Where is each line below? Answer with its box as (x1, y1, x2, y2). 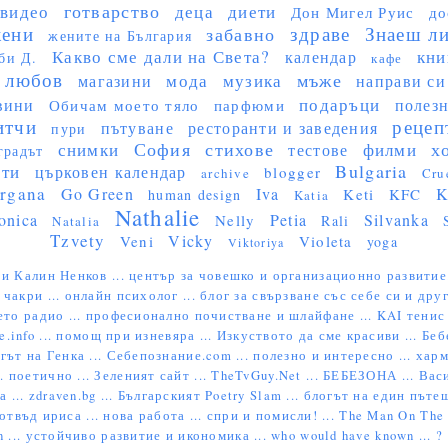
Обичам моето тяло (48, 95, 200, 115)
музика (222, 69, 283, 92)
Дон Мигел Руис (290, 2, 415, 22)
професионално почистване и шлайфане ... (85, 306, 377, 324)
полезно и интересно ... (253, 346, 416, 364)
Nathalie (114, 202, 201, 232)
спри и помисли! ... (206, 406, 340, 424)
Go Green (60, 183, 134, 204)
